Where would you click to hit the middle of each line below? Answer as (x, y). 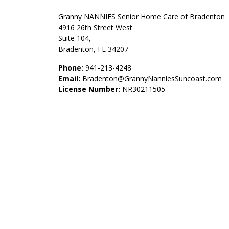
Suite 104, (75, 38)
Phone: (71, 68)
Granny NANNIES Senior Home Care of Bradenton (142, 17)
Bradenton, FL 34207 (93, 49)
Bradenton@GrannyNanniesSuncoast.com (152, 78)
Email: (69, 78)
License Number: (89, 89)
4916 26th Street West (95, 27)
